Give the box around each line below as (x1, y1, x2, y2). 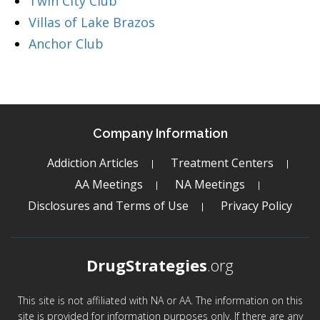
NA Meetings (175, 176, 245, 192)
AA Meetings (75, 176, 143, 192)
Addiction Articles (46, 155, 139, 171)
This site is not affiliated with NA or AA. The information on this (17, 294, 303, 307)
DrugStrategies (86, 254, 207, 276)
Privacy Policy (221, 198, 292, 214)
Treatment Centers (170, 155, 274, 171)
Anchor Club (29, 35, 104, 52)
